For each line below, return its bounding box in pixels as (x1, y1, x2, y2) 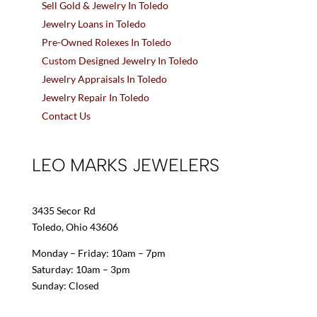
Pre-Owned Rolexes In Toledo (41, 35, 171, 48)
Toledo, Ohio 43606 (31, 220, 118, 233)
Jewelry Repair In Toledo (41, 91, 149, 103)
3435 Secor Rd (31, 204, 96, 217)
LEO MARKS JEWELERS (31, 154, 219, 175)
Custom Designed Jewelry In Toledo (41, 54, 198, 67)
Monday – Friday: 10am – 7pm (31, 246, 166, 259)
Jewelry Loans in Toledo (41, 17, 146, 30)
